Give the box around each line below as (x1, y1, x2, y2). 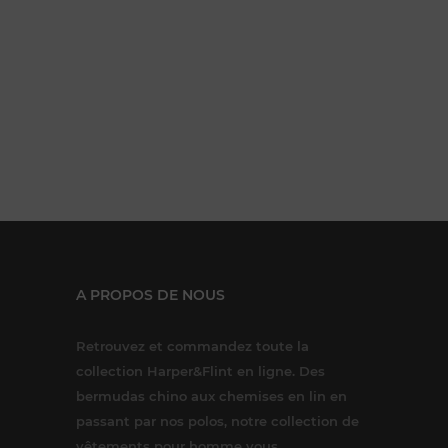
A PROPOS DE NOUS (76, 285, 225, 304)
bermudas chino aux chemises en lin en (76, 387, 347, 404)
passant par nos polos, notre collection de (76, 412, 359, 429)
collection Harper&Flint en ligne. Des (76, 362, 325, 379)
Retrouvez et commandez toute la (76, 337, 309, 354)
